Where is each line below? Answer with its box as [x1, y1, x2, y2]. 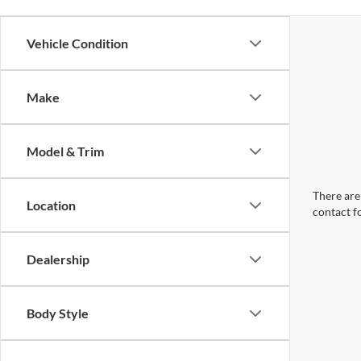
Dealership [27, 251, 89, 267]
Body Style [27, 305, 89, 321]
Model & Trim [27, 143, 104, 159]
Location [27, 197, 76, 213]
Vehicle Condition [27, 35, 128, 51]
